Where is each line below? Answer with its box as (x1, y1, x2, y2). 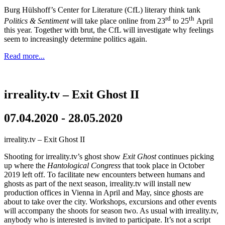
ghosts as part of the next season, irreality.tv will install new (4, 179, 191, 188)
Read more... (4, 51, 45, 60)
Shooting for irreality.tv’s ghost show (4, 152, 123, 161)
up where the (4, 161, 47, 170)
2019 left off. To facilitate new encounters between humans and (4, 170, 205, 179)
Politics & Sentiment (4, 16, 69, 25)
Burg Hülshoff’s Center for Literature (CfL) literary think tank (4, 5, 200, 14)
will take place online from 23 (69, 16, 165, 25)
